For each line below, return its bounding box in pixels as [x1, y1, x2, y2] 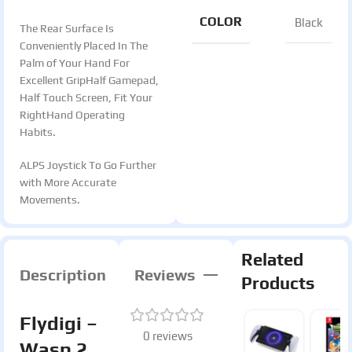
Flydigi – [20, 313, 97, 334]
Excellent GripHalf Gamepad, [20, 74, 159, 86]
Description [20, 266, 106, 284]
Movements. [20, 193, 80, 206]
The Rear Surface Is [20, 22, 114, 35]
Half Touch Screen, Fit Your [20, 91, 152, 104]
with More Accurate [20, 176, 116, 189]
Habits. [20, 126, 56, 138]
